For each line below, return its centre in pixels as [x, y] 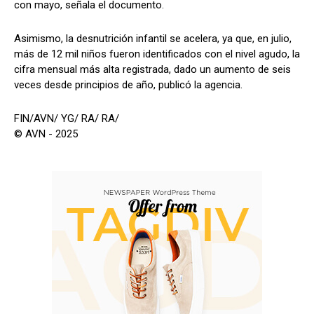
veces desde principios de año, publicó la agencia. [128, 85]
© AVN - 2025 [46, 134]
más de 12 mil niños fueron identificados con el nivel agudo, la [157, 54]
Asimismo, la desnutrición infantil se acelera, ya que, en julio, [153, 39]
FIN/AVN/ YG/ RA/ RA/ [67, 119]
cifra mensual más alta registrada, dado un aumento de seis [152, 70]
